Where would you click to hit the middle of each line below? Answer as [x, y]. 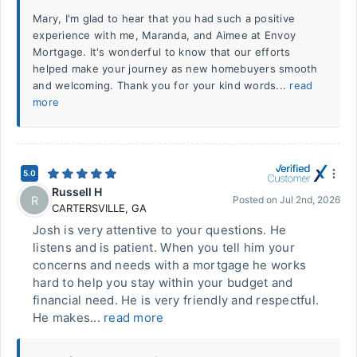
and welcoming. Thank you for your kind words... [161, 85]
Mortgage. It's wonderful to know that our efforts [162, 52]
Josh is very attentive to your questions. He [160, 230]
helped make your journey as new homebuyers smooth [175, 69]
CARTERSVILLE [88, 208]
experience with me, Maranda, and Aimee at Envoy [165, 35]
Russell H [77, 192]
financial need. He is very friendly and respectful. [176, 300]
